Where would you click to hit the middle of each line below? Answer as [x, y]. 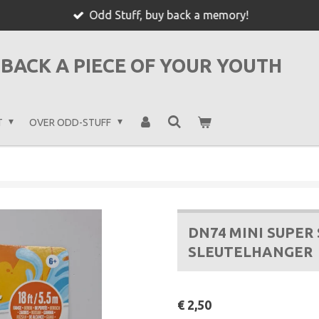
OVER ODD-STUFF [72, 122]
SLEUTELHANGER [250, 252]
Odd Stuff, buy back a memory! [169, 15]
